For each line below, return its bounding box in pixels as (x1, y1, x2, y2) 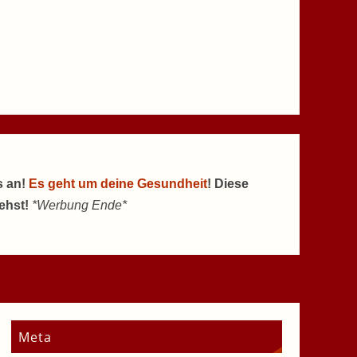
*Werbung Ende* (32, 198, 127, 213)
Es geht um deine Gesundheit (29, 177, 207, 191)
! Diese (207, 177, 249, 191)
